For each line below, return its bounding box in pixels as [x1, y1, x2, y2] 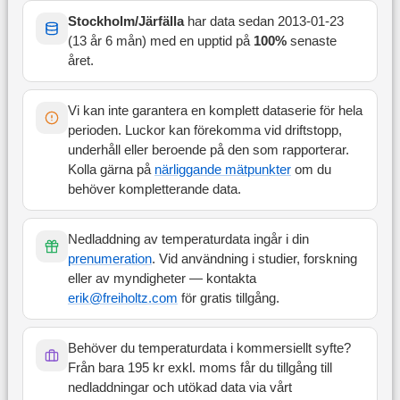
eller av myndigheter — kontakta [67, 271, 256, 287]
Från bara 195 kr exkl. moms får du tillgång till [67, 361, 332, 376]
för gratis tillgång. [177, 291, 279, 306]
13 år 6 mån [71, 34, 142, 49]
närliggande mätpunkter [154, 162, 291, 178]
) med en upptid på [141, 34, 254, 49]
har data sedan [183, 14, 278, 29]
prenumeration [67, 252, 152, 267]
